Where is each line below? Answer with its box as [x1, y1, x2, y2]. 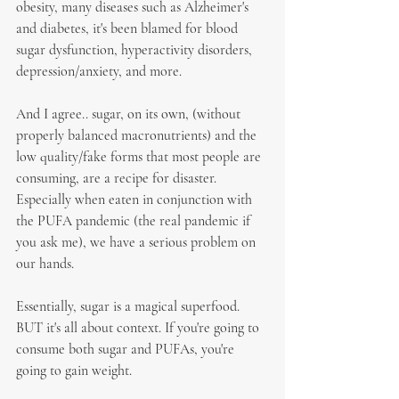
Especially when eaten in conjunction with [16, 191, 256, 208]
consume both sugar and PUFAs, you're [16, 340, 238, 358]
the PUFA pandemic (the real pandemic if [16, 212, 254, 230]
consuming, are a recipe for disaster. [16, 169, 220, 187]
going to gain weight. [16, 362, 132, 379]
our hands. [16, 255, 74, 273]
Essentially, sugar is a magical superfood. [16, 297, 243, 315]
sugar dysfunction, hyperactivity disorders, [16, 41, 256, 59]
